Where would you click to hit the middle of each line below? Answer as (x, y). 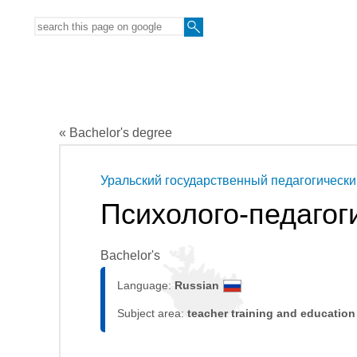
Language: (146, 285)
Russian (197, 285)
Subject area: (152, 313)
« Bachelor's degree (116, 132)
